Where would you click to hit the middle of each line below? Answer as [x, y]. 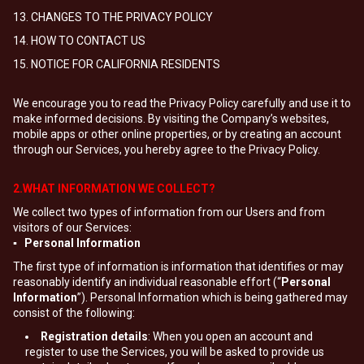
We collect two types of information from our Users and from [169, 212]
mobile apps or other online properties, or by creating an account [177, 134]
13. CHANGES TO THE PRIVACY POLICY [113, 17]
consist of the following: [74, 313]
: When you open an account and [230, 336]
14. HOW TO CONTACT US [79, 41]
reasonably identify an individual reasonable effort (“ [147, 282]
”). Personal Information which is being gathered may [212, 297]
